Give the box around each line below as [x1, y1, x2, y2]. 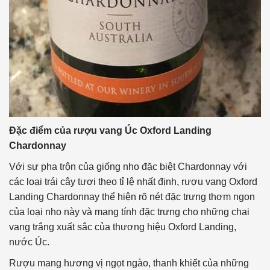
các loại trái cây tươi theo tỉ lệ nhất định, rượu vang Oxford [9, 177, 257, 187]
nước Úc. [9, 237, 49, 248]
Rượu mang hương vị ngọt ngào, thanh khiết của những [9, 258, 249, 269]
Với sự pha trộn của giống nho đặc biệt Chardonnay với [9, 162, 247, 172]
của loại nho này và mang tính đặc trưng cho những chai [9, 207, 250, 218]
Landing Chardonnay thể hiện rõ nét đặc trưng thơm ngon [9, 192, 255, 202]
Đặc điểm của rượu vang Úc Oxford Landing [9, 125, 212, 136]
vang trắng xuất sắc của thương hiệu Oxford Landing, [9, 222, 236, 233]
